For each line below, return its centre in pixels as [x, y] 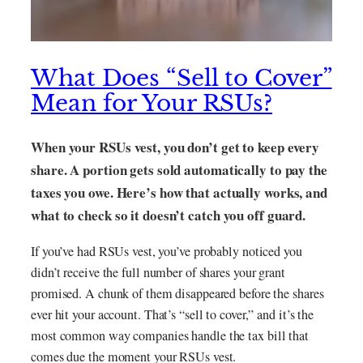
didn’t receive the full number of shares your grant [158, 273]
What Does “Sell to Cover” [181, 78]
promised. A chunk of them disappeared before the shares [177, 294]
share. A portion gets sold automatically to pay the [179, 170]
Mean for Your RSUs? [152, 103]
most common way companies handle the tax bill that [170, 336]
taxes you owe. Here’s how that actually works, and [179, 193]
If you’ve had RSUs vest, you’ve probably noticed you [167, 252]
